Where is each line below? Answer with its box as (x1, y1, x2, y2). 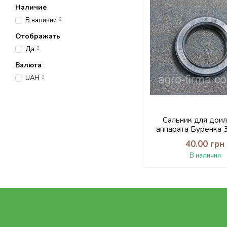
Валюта (15, 60, 42, 70)
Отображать (15, 31, 60, 41)
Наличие (15, 3, 47, 12)
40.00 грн (185, 138, 225, 150)
